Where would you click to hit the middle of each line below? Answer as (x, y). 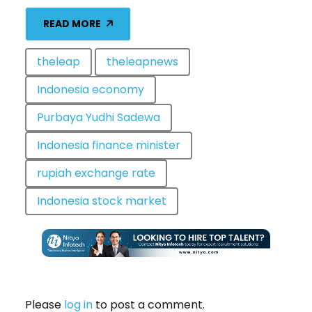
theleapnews (142, 61)
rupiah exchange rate (96, 173)
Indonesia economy (91, 89)
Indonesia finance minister (109, 145)
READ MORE (72, 24)
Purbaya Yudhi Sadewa (99, 117)
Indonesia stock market (102, 201)
